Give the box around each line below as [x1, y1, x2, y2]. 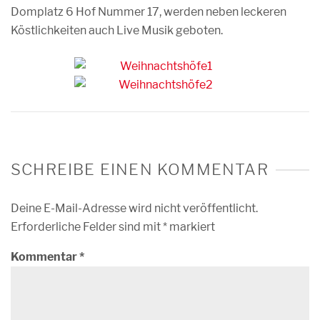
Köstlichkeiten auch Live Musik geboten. [11, 24, 223, 37]
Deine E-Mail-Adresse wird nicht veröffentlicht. [11, 201, 258, 215]
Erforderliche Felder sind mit [11, 220, 163, 234]
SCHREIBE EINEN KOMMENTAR [11, 160, 269, 179]
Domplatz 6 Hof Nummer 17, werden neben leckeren [11, 5, 286, 19]
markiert [167, 220, 215, 234]
